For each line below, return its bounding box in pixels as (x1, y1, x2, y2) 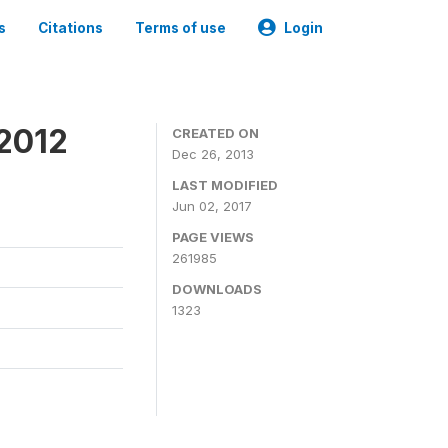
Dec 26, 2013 (172, 146, 254, 162)
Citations (38, 20, 103, 36)
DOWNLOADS (172, 281, 262, 297)
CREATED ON (172, 125, 259, 141)
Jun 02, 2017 (172, 198, 252, 214)
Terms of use (135, 20, 226, 36)
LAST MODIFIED (172, 177, 278, 193)
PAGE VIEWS (172, 229, 254, 245)
